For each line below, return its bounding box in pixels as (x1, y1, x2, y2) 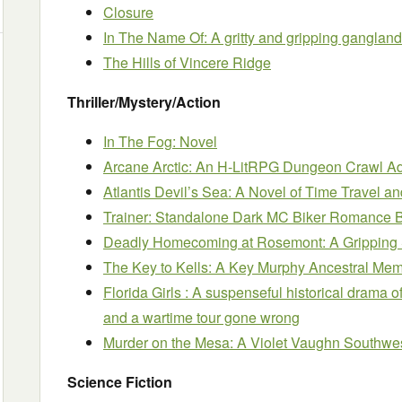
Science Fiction (67, 371, 172, 392)
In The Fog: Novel (103, 131, 217, 152)
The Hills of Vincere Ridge (103, 52, 271, 73)
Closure (103, 2, 153, 22)
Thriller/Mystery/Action (67, 92, 221, 112)
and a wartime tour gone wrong (103, 307, 300, 328)
